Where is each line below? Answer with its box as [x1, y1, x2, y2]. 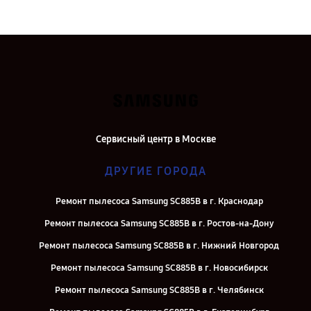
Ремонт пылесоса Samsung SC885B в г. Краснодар [55, 196, 263, 207]
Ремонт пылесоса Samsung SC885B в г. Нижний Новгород [39, 240, 279, 251]
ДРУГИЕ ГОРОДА [104, 165, 207, 178]
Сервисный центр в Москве [95, 133, 216, 145]
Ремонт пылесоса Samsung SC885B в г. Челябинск [54, 285, 264, 296]
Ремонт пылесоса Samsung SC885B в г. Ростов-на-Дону [44, 218, 274, 229]
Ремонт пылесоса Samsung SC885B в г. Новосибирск [50, 262, 268, 274]
